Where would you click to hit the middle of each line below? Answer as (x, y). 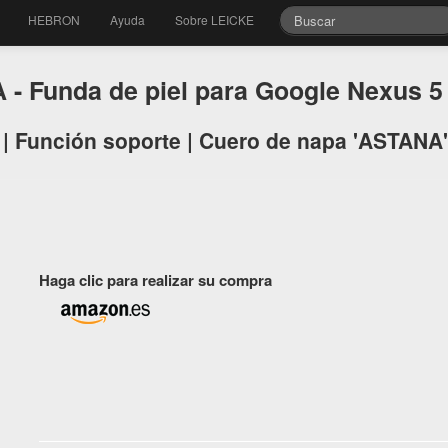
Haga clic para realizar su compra (155, 280)
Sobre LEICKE (215, 19)
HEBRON (54, 19)
